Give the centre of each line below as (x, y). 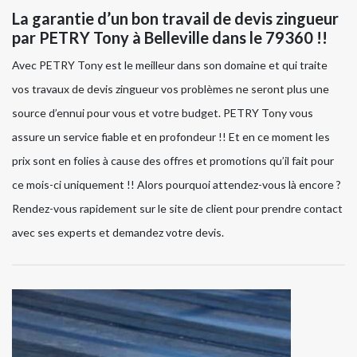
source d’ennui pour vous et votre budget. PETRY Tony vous (163, 113)
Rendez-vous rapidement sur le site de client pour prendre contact (177, 209)
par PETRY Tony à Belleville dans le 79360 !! (170, 38)
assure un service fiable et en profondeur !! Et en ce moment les (171, 137)
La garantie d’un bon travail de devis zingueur (175, 19)
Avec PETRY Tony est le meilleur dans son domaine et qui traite (170, 65)
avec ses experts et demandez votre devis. (118, 233)
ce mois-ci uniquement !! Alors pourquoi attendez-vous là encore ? (177, 185)
